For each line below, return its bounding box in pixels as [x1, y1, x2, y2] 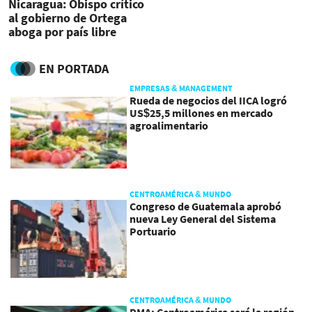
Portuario [130, 224, 177, 239]
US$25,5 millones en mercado [130, 105, 274, 120]
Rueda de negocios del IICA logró [130, 93, 288, 107]
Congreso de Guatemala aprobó [130, 199, 282, 214]
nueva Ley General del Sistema [130, 212, 276, 226]
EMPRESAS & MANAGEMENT [130, 82, 233, 93]
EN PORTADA [39, 60, 109, 77]
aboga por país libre [8, 24, 116, 40]
